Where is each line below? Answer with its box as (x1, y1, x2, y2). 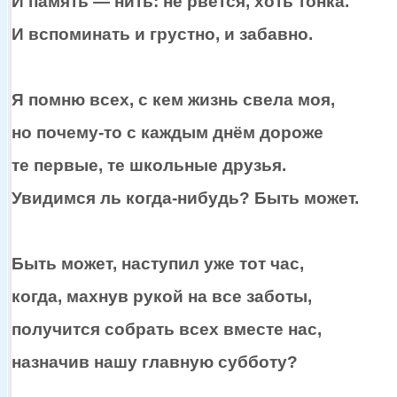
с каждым (127, 121, 208, 142)
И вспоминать (12, 23, 135, 43)
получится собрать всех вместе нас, (12, 318, 322, 339)
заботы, (242, 285, 312, 306)
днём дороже (208, 121, 323, 142)
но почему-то (12, 121, 122, 142)
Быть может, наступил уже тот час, (12, 253, 304, 273)
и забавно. (224, 23, 317, 43)
